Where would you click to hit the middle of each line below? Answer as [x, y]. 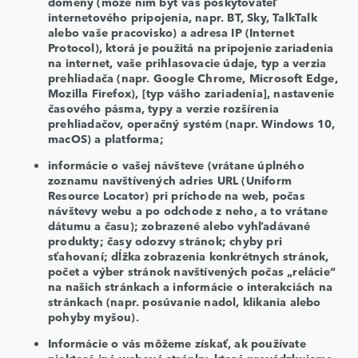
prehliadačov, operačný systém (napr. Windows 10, [192, 123]
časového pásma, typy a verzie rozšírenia [163, 107]
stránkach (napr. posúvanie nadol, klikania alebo [185, 301]
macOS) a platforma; [106, 138]
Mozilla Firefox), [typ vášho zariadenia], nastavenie [191, 92]
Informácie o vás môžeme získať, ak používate [177, 342]
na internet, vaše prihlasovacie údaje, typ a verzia [187, 62]
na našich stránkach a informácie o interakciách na [191, 286]
